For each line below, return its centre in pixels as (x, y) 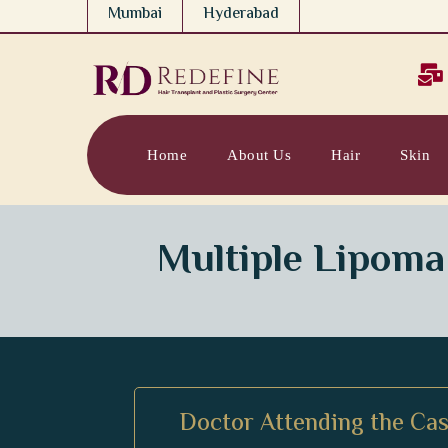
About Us (259, 155)
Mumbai (135, 14)
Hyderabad (241, 14)
